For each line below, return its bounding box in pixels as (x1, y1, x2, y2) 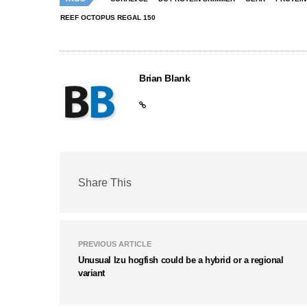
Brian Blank (139, 73, 191, 84)
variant (78, 268, 106, 279)
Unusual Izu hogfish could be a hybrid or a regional (78, 255, 284, 266)
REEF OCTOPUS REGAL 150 (60, 14, 156, 22)
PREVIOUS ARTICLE (78, 240, 151, 249)
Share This (78, 176, 132, 188)
